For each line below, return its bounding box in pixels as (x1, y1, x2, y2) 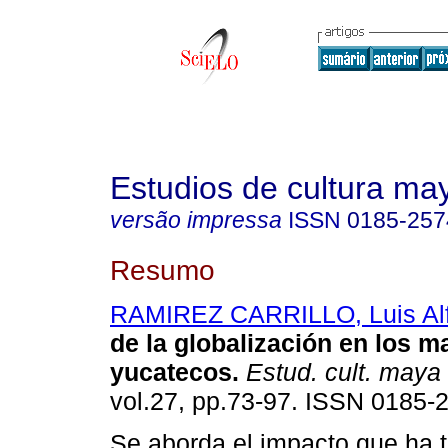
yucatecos (110, 358, 232, 387)
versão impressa (110, 207, 282, 233)
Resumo (110, 253, 215, 286)
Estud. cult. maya (239, 358, 441, 387)
